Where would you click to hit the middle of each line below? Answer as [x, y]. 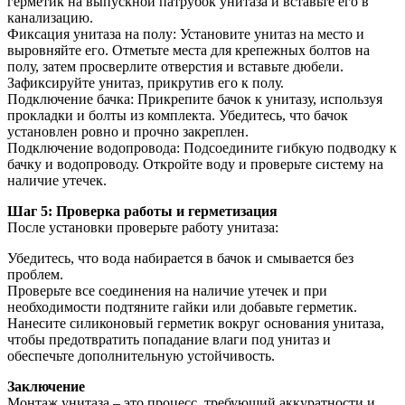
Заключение [46, 386]
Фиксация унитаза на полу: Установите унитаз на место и [186, 33]
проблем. [35, 274]
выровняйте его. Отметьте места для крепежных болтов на [188, 50]
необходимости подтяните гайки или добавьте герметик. [182, 306]
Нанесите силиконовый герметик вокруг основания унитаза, [196, 323]
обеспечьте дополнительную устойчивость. [141, 355]
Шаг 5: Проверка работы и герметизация [142, 211]
